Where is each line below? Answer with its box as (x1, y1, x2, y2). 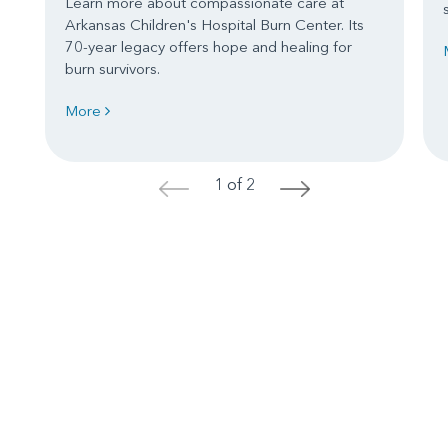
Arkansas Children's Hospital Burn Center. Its (65, 14, 364, 34)
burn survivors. (65, 58, 168, 78)
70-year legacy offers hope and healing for (65, 36, 352, 56)
